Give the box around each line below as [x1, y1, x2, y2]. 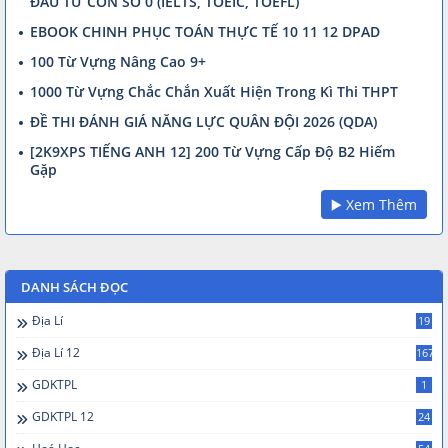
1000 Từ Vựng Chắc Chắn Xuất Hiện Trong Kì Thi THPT [30, 81, 398, 101]
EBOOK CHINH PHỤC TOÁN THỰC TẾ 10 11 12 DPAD [30, 21, 380, 41]
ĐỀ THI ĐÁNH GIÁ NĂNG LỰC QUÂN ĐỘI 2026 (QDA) [30, 111, 377, 131]
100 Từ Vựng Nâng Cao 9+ [30, 51, 206, 71]
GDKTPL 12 [32, 407, 94, 425]
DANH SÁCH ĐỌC [21, 277, 128, 296]
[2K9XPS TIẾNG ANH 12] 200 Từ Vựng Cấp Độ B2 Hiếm [30, 141, 395, 161]
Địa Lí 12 [32, 343, 80, 361]
